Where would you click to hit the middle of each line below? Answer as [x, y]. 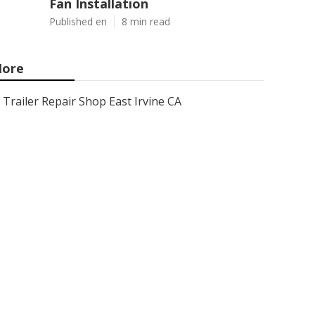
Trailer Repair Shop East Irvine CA [92, 101]
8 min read [146, 21]
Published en [78, 21]
